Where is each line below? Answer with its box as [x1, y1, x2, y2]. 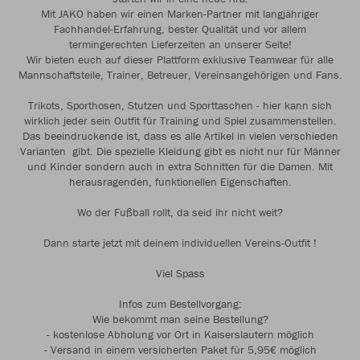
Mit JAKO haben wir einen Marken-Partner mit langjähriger [41, 6, 319, 21]
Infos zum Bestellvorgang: [118, 297, 242, 311]
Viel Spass [155, 266, 205, 280]
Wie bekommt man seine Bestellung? [92, 312, 268, 326]
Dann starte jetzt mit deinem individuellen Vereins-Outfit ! [43, 235, 317, 250]
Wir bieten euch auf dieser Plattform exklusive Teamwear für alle [27, 52, 333, 67]
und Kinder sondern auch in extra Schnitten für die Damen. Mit [27, 159, 333, 174]
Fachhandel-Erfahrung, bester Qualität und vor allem [54, 22, 306, 36]
